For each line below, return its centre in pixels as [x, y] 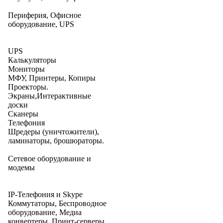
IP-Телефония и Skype [45, 194]
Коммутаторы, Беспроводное [57, 203]
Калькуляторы [32, 60]
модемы [21, 167]
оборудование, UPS [41, 24]
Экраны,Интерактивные [50, 96]
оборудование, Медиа [45, 212]
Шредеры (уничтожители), [54, 132]
